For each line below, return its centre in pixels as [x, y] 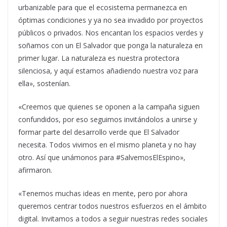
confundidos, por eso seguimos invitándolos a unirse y [108, 120]
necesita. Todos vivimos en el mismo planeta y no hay [107, 145]
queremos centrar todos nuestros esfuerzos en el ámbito [112, 206]
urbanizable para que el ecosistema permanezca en [103, 8]
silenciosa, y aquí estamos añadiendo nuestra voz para [108, 71]
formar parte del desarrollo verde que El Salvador [99, 132]
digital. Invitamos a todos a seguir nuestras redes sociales [113, 219]
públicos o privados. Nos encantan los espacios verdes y [111, 33]
